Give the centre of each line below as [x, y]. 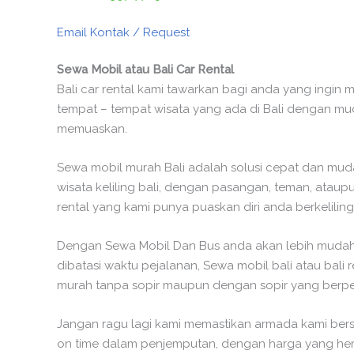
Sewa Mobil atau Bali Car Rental [145, 69]
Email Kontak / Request [123, 32]
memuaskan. [92, 128]
